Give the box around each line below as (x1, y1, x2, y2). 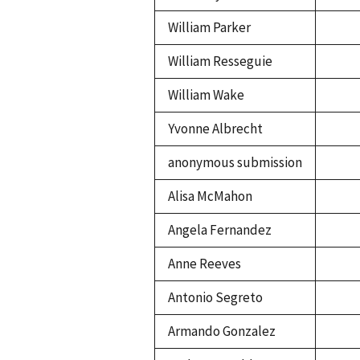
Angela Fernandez (168, 221, 272, 239)
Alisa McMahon (168, 187, 252, 206)
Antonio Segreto (168, 288, 263, 307)
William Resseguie (168, 52, 272, 71)
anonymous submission (168, 153, 302, 172)
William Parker (168, 18, 251, 37)
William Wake (168, 86, 244, 104)
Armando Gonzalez (168, 322, 276, 341)
